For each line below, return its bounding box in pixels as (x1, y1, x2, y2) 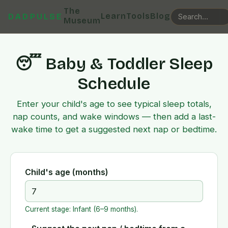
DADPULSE (8, 12, 64, 21)
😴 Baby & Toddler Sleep (15, 54, 213, 74)
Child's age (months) (25, 167, 108, 177)
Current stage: (25, 205, 73, 213)
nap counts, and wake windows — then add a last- (12, 111, 216, 122)
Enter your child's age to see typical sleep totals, (16, 99, 212, 109)
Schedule (77, 74, 151, 94)
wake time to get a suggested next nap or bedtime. (11, 124, 217, 134)
